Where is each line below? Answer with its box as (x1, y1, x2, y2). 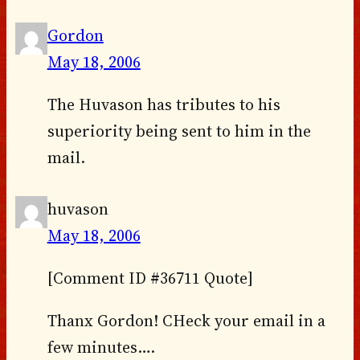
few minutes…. (47, 335, 155, 358)
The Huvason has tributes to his (47, 92, 280, 116)
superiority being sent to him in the (47, 119, 311, 142)
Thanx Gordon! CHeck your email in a (47, 309, 325, 332)
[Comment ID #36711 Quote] (47, 266, 253, 289)
